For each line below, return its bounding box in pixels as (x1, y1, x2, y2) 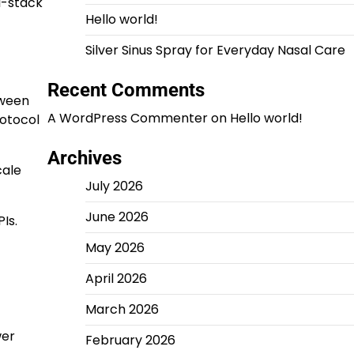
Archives (47, 147, 122, 169)
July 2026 (85, 177, 143, 195)
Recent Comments (47, 79, 205, 101)
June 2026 (85, 208, 149, 226)
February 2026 (85, 331, 175, 349)
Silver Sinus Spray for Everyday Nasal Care (85, 41, 345, 59)
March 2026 (85, 300, 159, 318)
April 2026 (85, 269, 147, 288)
